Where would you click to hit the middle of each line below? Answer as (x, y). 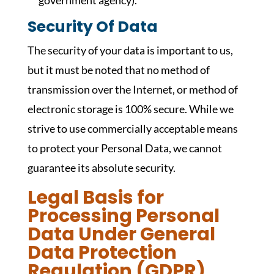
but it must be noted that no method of (118, 70)
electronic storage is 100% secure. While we (130, 109)
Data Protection (102, 253)
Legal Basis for (95, 198)
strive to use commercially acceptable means (132, 128)
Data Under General (121, 234)
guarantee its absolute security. (101, 168)
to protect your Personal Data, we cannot (124, 148)
